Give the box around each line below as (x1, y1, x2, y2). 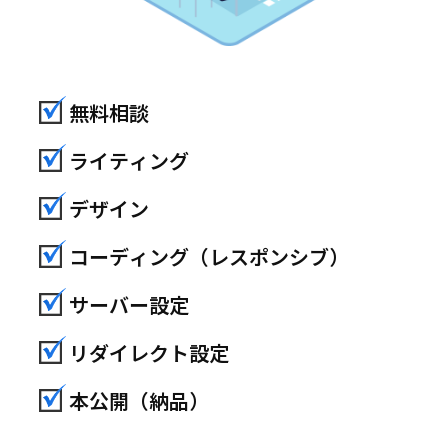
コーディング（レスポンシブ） (68, 242, 349, 272)
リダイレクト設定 (68, 338, 229, 368)
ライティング (68, 146, 189, 176)
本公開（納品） (68, 386, 209, 416)
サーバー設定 (68, 290, 189, 320)
